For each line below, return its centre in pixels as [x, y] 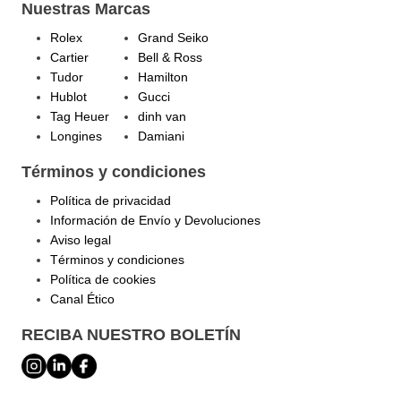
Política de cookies [103, 279]
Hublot [68, 96]
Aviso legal [81, 239]
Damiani [161, 136]
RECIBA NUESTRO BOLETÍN [131, 334]
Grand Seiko [173, 37]
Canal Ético [82, 299]
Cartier [69, 57]
